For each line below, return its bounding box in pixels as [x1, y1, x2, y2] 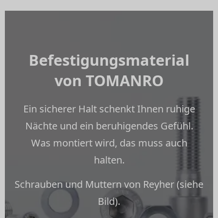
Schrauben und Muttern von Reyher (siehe [15, 178, 203, 191]
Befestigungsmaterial [29, 50, 189, 70]
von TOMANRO [54, 70, 163, 91]
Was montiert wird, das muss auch [31, 136, 187, 149]
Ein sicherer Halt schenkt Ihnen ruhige [23, 102, 195, 115]
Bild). [98, 195, 120, 208]
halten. [93, 153, 125, 166]
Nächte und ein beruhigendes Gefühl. [25, 119, 193, 132]
